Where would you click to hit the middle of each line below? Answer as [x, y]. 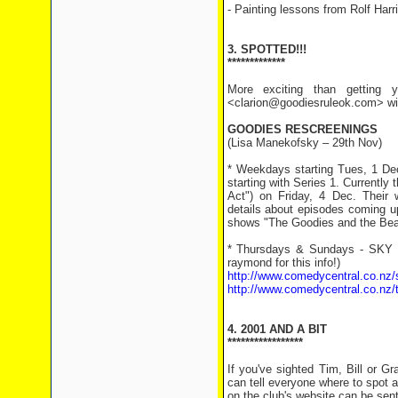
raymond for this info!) [283, 263]
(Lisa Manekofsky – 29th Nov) [304, 143]
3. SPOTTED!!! [267, 49]
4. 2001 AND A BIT [277, 329]
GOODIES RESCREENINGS [302, 129]
